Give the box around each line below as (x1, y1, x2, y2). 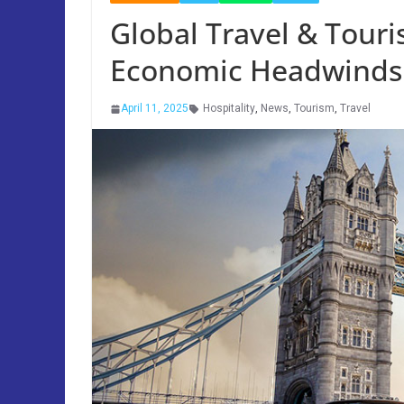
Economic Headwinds (110, 50, 402, 89)
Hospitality (203, 102, 255, 115)
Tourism (294, 102, 335, 115)
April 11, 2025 (121, 102, 188, 115)
